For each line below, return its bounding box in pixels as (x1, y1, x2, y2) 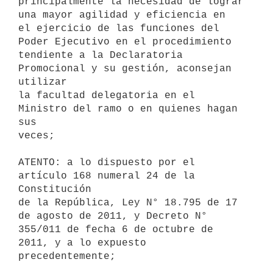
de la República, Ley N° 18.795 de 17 (18, 197, 238, 208)
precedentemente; (18, 250, 116, 262)
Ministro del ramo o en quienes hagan (18, 103, 238, 115)
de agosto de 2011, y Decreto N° (18, 210, 207, 222)
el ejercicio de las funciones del (18, 23, 219, 34)
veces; (18, 130, 55, 141)
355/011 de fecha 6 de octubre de (18, 224, 213, 235)
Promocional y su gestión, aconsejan (18, 63, 232, 74)
